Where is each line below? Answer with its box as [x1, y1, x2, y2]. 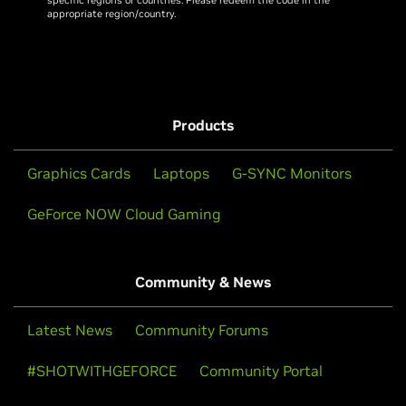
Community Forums [135, 320, 268, 339]
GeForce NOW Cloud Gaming [27, 204, 221, 223]
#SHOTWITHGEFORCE [27, 361, 177, 380]
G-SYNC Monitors [232, 163, 352, 182]
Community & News [135, 272, 271, 291]
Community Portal [199, 361, 323, 380]
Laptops [153, 163, 209, 182]
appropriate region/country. [47, 6, 177, 20]
